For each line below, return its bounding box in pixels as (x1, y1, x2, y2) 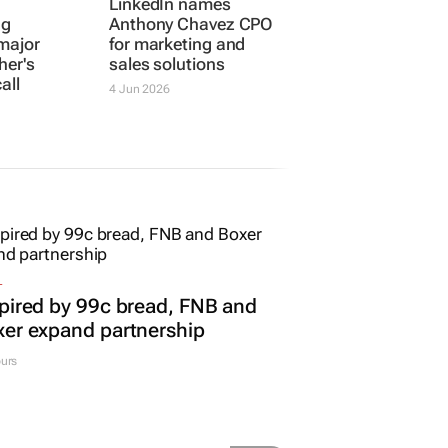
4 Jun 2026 (109, 176, 171, 191)
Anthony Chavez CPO (109, 108, 273, 129)
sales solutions (109, 148, 225, 169)
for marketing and (109, 128, 246, 149)
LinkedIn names (109, 88, 231, 109)
